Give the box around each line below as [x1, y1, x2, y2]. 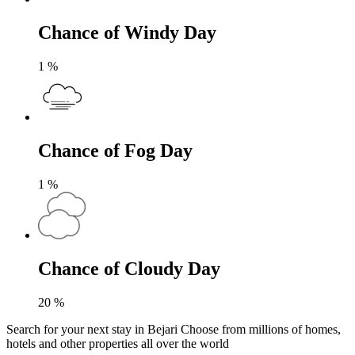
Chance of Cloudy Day [38, 258, 220, 279]
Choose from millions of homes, [181, 322, 341, 336]
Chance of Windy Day [38, 22, 216, 44]
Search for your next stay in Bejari [6, 322, 181, 336]
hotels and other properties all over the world [6, 336, 229, 350]
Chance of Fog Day [38, 140, 193, 162]
